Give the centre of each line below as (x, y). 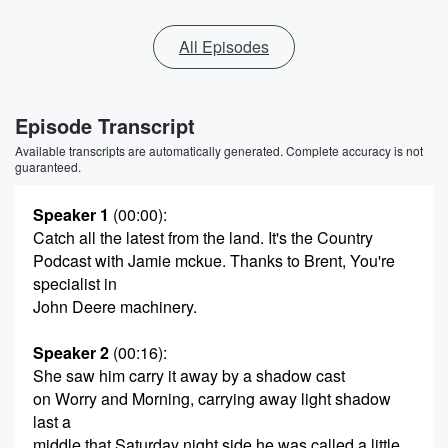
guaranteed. (48, 166)
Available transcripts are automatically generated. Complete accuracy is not (219, 150)
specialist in (75, 283)
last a (52, 421)
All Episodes (224, 46)
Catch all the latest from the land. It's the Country (203, 237)
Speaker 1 (71, 214)
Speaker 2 (71, 352)
